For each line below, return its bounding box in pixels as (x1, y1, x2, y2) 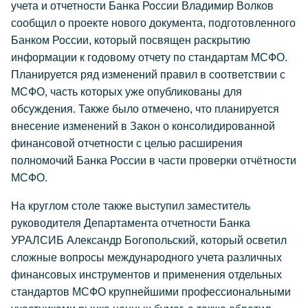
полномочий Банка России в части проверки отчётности (11, 155, 296, 166)
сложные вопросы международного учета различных (11, 252, 282, 263)
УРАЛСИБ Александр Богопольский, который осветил (11, 234, 287, 246)
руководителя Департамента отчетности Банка (11, 217, 250, 229)
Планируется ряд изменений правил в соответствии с (11, 69, 285, 80)
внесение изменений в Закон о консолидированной (11, 120, 275, 132)
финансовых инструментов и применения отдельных (11, 269, 282, 280)
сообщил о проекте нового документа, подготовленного (11, 17, 296, 29)
